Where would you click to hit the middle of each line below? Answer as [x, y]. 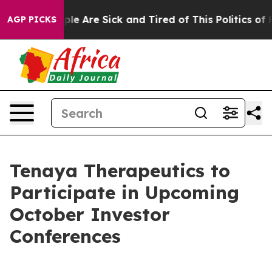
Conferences [65, 236]
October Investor [90, 214]
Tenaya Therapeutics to [120, 171]
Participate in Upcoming [124, 192]
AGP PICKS [32, 19]
